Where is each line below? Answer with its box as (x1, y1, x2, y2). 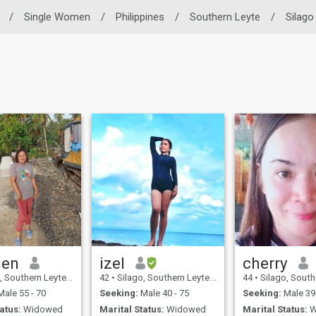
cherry (243, 253, 288, 272)
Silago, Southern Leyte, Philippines (115, 272, 210, 283)
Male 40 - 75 (138, 288, 190, 299)
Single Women (23, 11, 90, 23)
